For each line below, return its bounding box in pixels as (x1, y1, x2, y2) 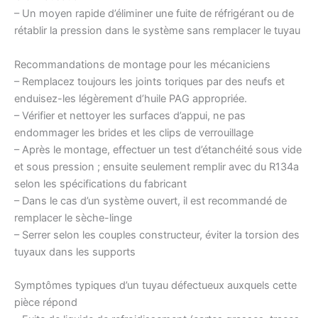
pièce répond (14, 295, 77, 309)
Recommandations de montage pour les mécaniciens (14, 57, 270, 71)
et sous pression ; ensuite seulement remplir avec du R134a (14, 160, 299, 173)
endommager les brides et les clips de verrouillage (14, 126, 253, 139)
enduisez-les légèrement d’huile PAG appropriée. (14, 92, 247, 105)
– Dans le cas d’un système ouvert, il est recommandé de (14, 194, 287, 207)
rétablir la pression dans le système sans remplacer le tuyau (14, 24, 300, 38)
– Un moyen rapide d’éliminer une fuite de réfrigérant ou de (14, 7, 294, 21)
